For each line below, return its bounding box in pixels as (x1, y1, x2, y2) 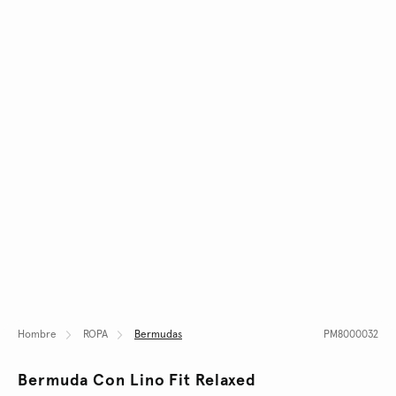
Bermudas (134, 329, 182, 340)
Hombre (18, 329, 57, 340)
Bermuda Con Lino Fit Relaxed (18, 372, 257, 389)
